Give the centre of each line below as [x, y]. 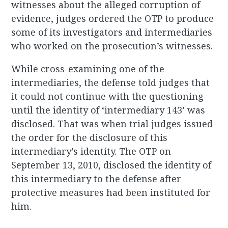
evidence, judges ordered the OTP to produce [113, 19]
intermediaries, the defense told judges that [111, 83]
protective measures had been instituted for [111, 193]
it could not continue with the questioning [108, 96]
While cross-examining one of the [88, 69]
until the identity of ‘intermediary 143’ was [108, 110]
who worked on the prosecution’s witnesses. [112, 46]
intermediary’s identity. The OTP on [91, 151]
